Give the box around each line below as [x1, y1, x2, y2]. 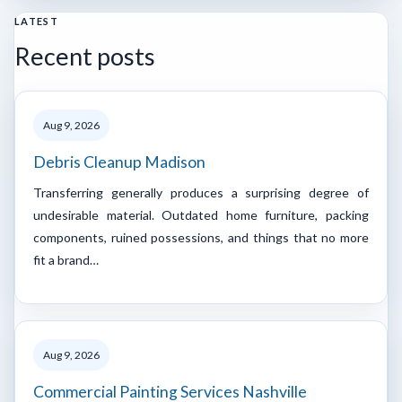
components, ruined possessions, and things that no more [33, 229, 369, 245]
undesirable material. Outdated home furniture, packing [33, 206, 369, 223]
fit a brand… [33, 251, 99, 267]
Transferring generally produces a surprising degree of [33, 184, 369, 200]
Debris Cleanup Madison [33, 152, 205, 171]
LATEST [14, 14, 58, 27]
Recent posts [14, 40, 155, 71]
